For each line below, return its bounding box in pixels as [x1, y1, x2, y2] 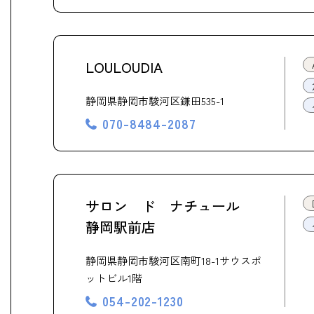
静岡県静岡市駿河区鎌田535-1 [86, 93, 224, 108]
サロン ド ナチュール [86, 196, 254, 216]
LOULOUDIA [86, 57, 163, 77]
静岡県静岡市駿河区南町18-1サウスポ [86, 253, 261, 268]
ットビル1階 [86, 271, 142, 285]
